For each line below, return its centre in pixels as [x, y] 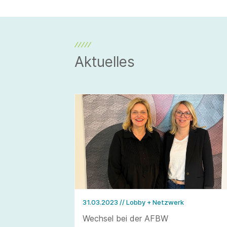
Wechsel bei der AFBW [125, 219]
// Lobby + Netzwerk [152, 202]
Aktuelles [105, 62]
